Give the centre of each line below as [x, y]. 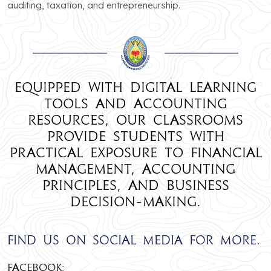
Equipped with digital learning [135, 87]
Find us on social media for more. [134, 240]
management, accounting [135, 168]
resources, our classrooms [135, 119]
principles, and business [135, 185]
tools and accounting [135, 103]
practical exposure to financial [135, 152]
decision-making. [135, 201]
